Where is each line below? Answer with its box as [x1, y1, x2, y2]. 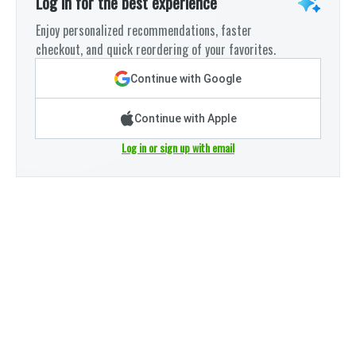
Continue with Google [130, 72, 242, 86]
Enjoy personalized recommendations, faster [36, 21, 252, 41]
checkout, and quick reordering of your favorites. [36, 40, 276, 60]
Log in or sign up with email [122, 139, 234, 157]
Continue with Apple [133, 112, 237, 126]
